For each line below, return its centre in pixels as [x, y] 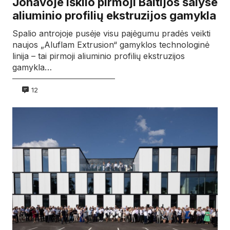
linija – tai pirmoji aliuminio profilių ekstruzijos [99, 56]
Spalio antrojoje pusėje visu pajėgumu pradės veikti [111, 34]
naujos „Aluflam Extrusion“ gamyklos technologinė [111, 45]
